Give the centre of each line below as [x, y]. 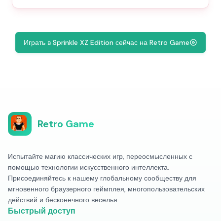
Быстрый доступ [42, 211]
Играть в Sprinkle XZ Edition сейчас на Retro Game [107, 42]
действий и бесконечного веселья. [63, 200]
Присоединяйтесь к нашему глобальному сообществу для [102, 178]
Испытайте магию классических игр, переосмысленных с [100, 156]
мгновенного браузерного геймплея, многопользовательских [106, 189]
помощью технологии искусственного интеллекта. [89, 167]
